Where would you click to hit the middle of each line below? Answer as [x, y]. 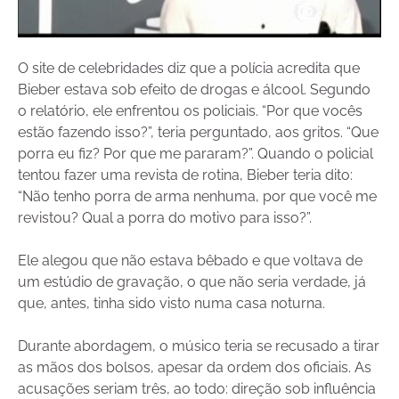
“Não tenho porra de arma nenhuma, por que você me [197, 197]
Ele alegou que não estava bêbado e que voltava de [190, 261]
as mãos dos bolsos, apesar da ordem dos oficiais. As [195, 368]
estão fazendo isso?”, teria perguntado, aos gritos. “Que [198, 133]
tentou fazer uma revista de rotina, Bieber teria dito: [185, 175]
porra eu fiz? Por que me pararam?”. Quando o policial [195, 154]
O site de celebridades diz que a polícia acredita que [189, 69]
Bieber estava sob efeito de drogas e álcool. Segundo [194, 90]
